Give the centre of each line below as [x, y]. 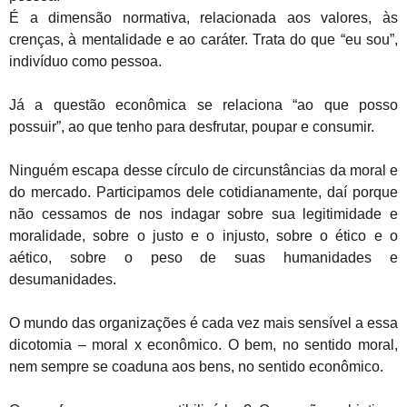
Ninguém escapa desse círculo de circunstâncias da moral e [203, 170]
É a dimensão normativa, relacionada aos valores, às [203, 18]
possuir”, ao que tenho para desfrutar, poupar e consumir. [192, 127]
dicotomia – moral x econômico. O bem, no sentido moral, [203, 345]
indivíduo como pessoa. [85, 61]
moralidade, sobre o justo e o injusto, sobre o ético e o [203, 236]
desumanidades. [63, 279]
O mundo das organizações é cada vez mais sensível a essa [203, 323]
